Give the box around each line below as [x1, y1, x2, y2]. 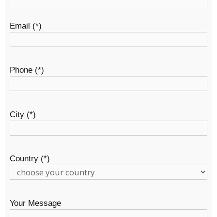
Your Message [10, 198, 61, 208]
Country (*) [10, 154, 50, 164]
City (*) [10, 109, 36, 119]
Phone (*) [10, 65, 44, 75]
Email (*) [10, 21, 42, 31]
